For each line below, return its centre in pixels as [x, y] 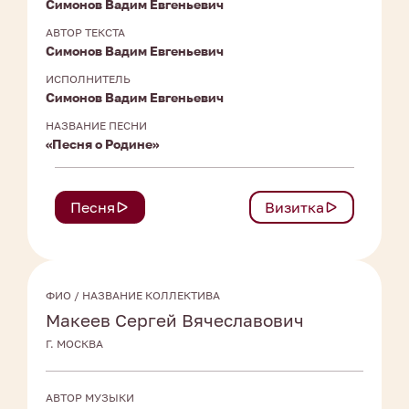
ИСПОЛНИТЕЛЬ [88, 79]
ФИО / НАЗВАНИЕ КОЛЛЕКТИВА [133, 296]
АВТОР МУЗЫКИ [90, 398]
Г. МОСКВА [74, 344]
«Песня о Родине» [102, 144]
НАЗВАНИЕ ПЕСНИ [96, 126]
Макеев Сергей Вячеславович [175, 320]
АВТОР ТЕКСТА [85, 33]
